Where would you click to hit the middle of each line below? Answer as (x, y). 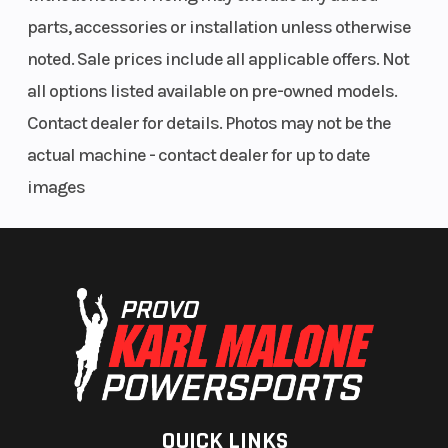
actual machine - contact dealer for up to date (198, 155)
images (55, 187)
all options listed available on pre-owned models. (211, 91)
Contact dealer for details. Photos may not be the (208, 123)
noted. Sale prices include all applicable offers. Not (217, 59)
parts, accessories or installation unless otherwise (218, 27)
